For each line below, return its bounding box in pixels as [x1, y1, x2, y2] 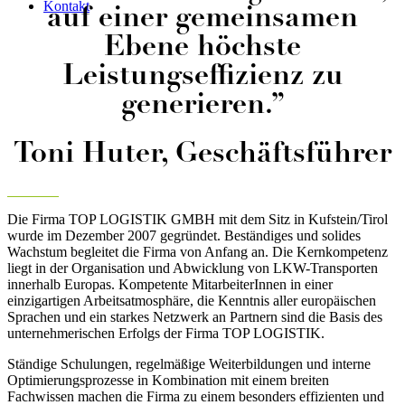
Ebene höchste [104, 33, 301, 63]
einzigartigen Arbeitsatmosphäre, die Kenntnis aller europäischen [7, 293, 376, 309]
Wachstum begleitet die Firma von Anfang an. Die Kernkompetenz [7, 244, 388, 260]
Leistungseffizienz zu [61, 62, 344, 92]
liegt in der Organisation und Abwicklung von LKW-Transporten [7, 260, 378, 277]
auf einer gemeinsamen [47, 5, 358, 34]
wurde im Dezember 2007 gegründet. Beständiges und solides [7, 228, 361, 244]
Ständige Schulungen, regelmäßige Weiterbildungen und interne [7, 356, 371, 372]
